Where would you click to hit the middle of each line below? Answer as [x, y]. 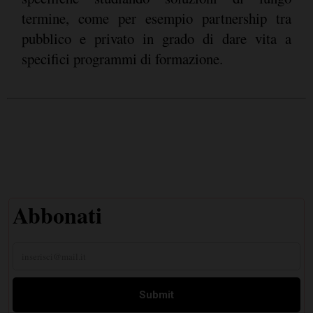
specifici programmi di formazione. [122, 58]
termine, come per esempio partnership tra [156, 18]
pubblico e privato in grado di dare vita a [156, 38]
